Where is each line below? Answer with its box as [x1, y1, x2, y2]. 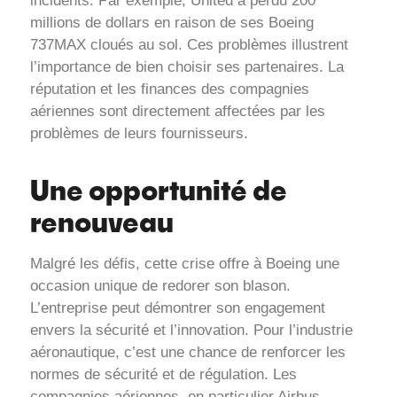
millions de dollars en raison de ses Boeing [30, 14, 314, 32]
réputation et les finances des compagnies [30, 81, 309, 98]
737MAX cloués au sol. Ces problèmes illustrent [30, 36, 348, 54]
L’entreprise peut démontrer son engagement [30, 299, 325, 316]
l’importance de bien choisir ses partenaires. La [30, 58, 344, 76]
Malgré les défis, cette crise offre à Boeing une [30, 254, 339, 272]
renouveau [30, 204, 174, 238]
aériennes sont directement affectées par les [30, 103, 325, 121]
